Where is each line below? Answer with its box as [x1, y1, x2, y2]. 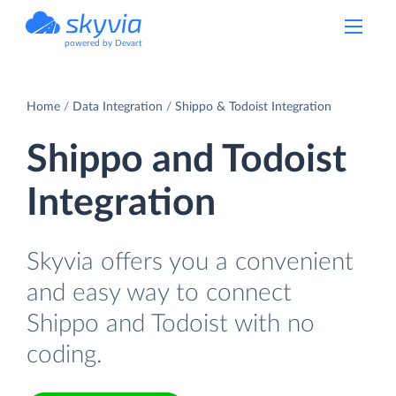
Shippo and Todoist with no [27, 310, 315, 337]
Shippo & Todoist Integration [175, 100, 331, 113]
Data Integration [72, 100, 163, 113]
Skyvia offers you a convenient [27, 248, 354, 275]
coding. [27, 341, 103, 368]
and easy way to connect [27, 279, 292, 306]
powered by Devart [65, 39, 142, 48]
